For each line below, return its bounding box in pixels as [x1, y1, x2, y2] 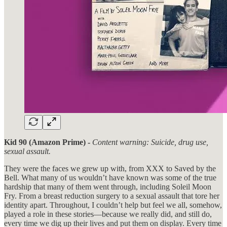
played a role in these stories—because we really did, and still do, [4, 210, 212, 219]
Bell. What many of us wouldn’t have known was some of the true [4, 173, 216, 182]
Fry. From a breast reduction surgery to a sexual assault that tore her [4, 192, 219, 201]
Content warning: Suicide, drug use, [92, 138, 208, 147]
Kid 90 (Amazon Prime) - [4, 138, 92, 147]
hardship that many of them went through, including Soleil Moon [4, 182, 211, 192]
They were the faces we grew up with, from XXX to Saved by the [4, 164, 216, 173]
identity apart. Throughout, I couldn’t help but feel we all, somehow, [4, 201, 222, 210]
